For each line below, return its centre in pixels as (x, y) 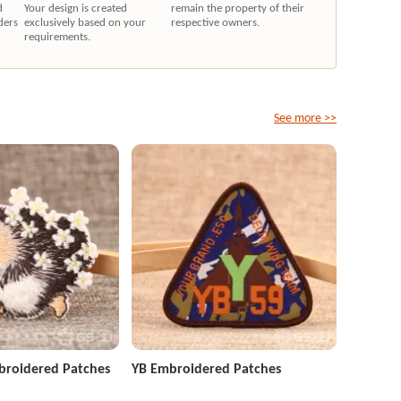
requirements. (57, 37)
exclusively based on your (85, 22)
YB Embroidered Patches (206, 369)
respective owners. (215, 22)
